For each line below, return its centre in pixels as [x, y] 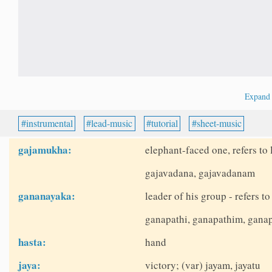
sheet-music [219, 123]
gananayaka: [47, 196]
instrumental [49, 123]
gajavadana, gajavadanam [200, 173]
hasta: [32, 242]
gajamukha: [45, 150]
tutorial [164, 123]
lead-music [112, 123]
